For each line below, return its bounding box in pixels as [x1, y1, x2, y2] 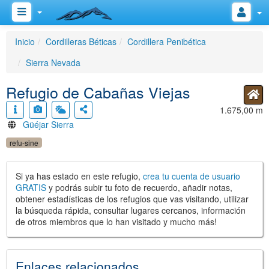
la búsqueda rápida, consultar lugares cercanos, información [16, 204, 246, 216]
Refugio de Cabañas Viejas [6, 81, 190, 103]
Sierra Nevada [26, 56, 80, 68]
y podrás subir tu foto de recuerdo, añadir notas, [46, 181, 232, 193]
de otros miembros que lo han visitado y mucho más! [16, 216, 217, 228]
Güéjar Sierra [23, 118, 74, 130]
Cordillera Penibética [127, 35, 206, 47]
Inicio [15, 35, 35, 47]
